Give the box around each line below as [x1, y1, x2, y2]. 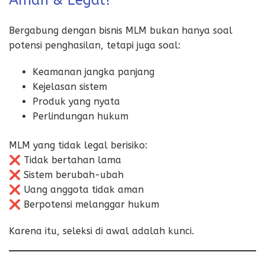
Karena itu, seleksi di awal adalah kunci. [9, 225, 194, 237]
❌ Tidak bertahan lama [9, 154, 121, 166]
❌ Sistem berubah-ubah [9, 169, 124, 180]
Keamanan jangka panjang [33, 66, 154, 77]
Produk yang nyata [33, 95, 120, 107]
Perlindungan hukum [33, 110, 128, 122]
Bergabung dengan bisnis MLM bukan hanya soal [9, 24, 232, 36]
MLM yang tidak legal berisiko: [9, 139, 147, 151]
